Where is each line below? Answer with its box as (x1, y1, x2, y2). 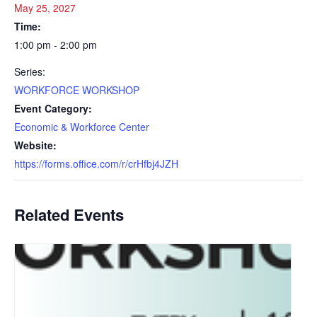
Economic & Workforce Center (14, 120, 149, 134)
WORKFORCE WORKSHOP (14, 83, 139, 97)
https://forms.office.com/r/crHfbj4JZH (14, 156, 178, 171)
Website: (14, 138, 57, 152)
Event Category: (14, 101, 92, 115)
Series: (14, 64, 45, 79)
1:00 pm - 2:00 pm (14, 38, 97, 52)
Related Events (14, 203, 124, 226)
